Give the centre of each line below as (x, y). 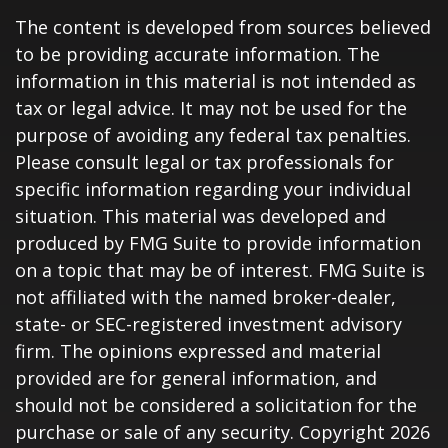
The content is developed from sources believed (223, 27)
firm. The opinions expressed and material (198, 351)
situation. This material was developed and (200, 216)
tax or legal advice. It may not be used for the (211, 108)
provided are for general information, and (196, 378)
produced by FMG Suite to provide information (218, 243)
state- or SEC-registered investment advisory (208, 324)
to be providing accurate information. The (197, 54)
